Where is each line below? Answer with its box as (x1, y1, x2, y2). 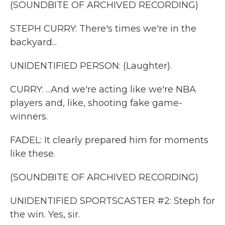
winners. (10, 111, 48, 122)
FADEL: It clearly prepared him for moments (10, 135, 208, 146)
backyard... (10, 37, 57, 48)
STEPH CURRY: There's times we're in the (10, 23, 196, 34)
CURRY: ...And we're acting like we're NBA (10, 84, 196, 95)
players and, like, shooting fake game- (10, 97, 182, 108)
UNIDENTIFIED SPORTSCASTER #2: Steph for (10, 195, 215, 206)
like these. (10, 148, 55, 159)
